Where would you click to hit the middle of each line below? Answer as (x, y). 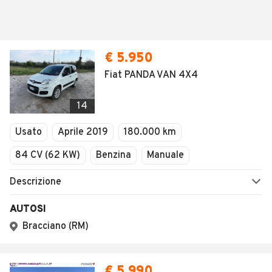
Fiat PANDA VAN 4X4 (151, 75)
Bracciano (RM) (56, 226)
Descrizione (36, 182)
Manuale (165, 155)
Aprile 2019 (83, 132)
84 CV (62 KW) (48, 155)
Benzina (114, 155)
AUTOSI (28, 209)
